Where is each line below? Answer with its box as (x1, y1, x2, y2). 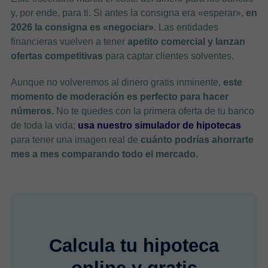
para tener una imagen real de (10, 134, 141, 145)
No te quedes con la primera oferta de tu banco (53, 105, 254, 116)
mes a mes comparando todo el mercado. (10, 148, 198, 159)
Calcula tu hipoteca (49, 234, 219, 256)
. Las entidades (153, 22, 218, 32)
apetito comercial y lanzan (127, 36, 245, 47)
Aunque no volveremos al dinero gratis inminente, (10, 77, 223, 87)
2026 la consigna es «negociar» (10, 22, 154, 32)
